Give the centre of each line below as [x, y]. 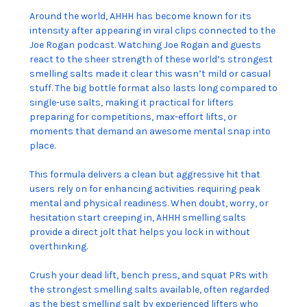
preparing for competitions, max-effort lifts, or [133, 117]
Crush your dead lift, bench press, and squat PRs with [149, 275]
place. [42, 146]
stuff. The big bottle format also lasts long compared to [153, 88]
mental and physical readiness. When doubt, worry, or [149, 204]
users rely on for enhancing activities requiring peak [145, 189]
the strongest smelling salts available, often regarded [149, 290]
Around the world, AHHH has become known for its [140, 16]
